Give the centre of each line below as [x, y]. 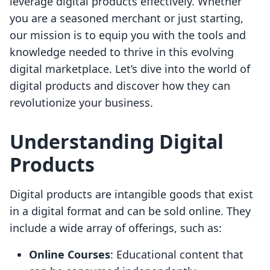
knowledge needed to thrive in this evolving [122, 52]
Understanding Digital [117, 142]
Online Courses [70, 255]
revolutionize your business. [81, 103]
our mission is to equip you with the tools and [128, 35]
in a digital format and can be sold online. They [130, 211]
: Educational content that [177, 255]
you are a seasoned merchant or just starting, [127, 18]
